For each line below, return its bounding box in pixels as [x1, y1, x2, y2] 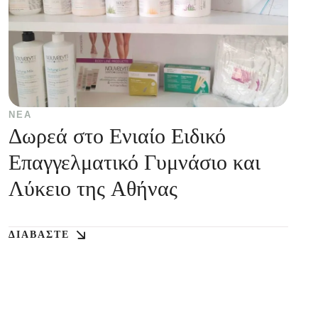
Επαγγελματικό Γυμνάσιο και [9, 150, 261, 174]
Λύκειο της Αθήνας [9, 176, 177, 200]
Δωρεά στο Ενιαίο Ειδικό [9, 124, 226, 148]
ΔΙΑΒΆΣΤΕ [9, 229, 70, 240]
